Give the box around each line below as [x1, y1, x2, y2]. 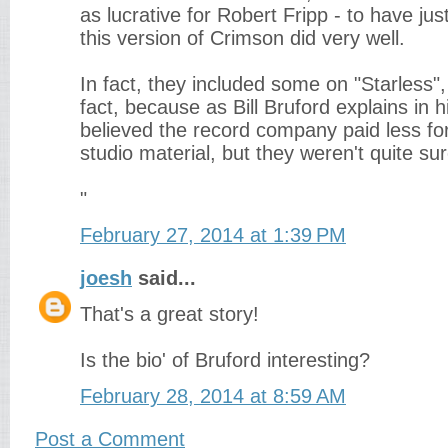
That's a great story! [80, 303, 259, 325]
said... [132, 267, 196, 289]
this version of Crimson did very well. [80, 27, 405, 49]
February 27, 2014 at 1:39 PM [80, 224, 346, 246]
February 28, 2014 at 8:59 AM [80, 385, 346, 407]
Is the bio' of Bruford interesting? [80, 349, 370, 371]
